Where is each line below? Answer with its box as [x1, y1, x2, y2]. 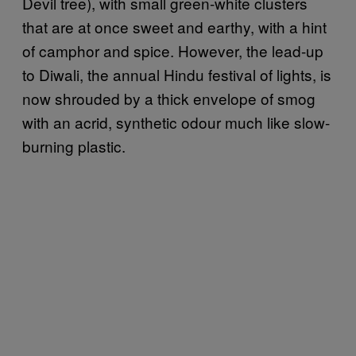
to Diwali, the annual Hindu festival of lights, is [22, 63, 331, 85]
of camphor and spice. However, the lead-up [22, 39, 323, 61]
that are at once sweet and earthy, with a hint [22, 15, 327, 37]
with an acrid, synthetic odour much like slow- [22, 110, 330, 133]
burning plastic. [22, 134, 126, 157]
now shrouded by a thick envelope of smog [22, 87, 315, 109]
